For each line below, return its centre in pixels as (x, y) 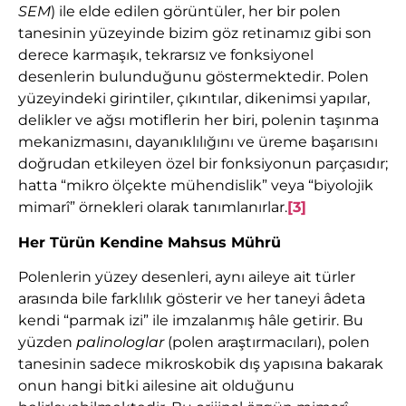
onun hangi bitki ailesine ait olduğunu (156, 386)
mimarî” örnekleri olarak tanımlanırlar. (153, 208)
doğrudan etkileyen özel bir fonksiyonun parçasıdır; (203, 164)
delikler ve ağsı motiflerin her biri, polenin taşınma (198, 121)
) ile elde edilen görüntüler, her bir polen (196, 12)
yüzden (47, 343)
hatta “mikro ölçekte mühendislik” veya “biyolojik (196, 186)
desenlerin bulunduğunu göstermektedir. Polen (193, 77)
